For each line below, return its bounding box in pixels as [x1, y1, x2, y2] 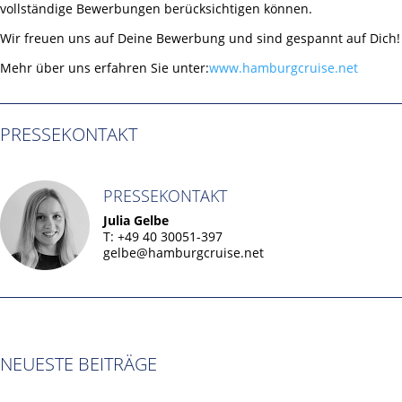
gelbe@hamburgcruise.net [103, 244, 264, 262]
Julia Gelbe [103, 212, 169, 230]
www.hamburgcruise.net [209, 59, 358, 77]
